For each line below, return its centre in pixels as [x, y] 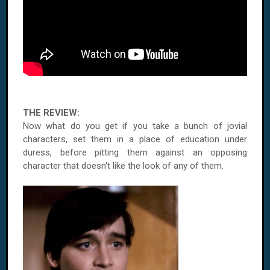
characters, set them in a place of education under [135, 139]
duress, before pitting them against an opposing [135, 152]
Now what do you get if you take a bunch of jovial [135, 126]
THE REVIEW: [51, 113]
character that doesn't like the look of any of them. [123, 166]
